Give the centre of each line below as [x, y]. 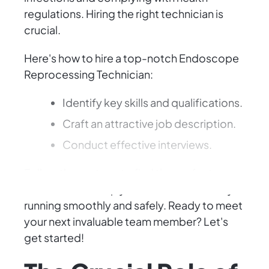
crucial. [42, 30]
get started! [54, 238]
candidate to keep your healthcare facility [129, 189]
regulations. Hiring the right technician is [124, 14]
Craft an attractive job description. [149, 124]
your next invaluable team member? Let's [126, 222]
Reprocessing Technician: [89, 74]
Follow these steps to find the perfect [118, 173]
